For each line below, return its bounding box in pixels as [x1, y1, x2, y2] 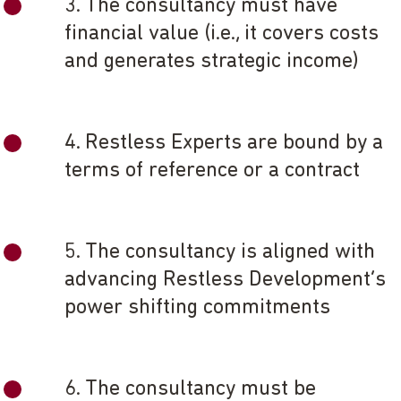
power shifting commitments [64, 297, 333, 320]
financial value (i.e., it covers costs [64, 23, 379, 46]
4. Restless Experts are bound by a [64, 132, 383, 155]
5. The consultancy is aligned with [64, 242, 375, 264]
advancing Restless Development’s [64, 269, 386, 292]
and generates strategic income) [64, 51, 359, 73]
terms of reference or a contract [64, 160, 360, 183]
